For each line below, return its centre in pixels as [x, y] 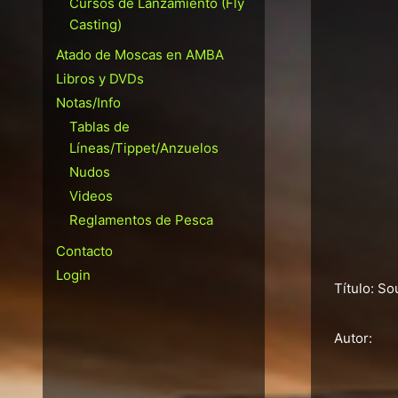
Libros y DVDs [100, 79]
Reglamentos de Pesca [141, 220]
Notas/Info [88, 103]
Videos [91, 196]
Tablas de [99, 127]
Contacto [84, 251]
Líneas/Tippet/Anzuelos [144, 148]
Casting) [96, 24]
